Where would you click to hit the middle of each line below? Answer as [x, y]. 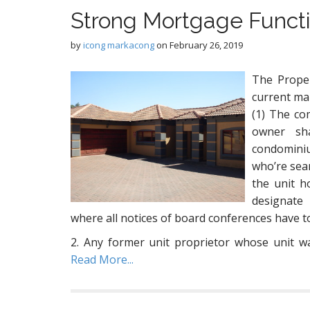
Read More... [102, 259]
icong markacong [119, 45]
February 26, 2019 [206, 45]
